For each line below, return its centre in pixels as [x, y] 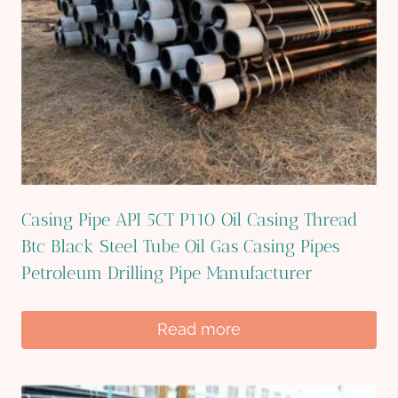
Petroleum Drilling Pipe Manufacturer [167, 273]
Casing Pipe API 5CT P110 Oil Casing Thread [190, 220]
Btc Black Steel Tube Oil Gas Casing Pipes [180, 247]
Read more [199, 330]
